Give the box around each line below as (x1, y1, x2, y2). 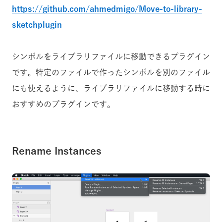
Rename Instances (12, 145, 102, 156)
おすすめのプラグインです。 (12, 100, 115, 108)
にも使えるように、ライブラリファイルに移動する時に (12, 84, 210, 92)
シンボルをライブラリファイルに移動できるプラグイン (12, 52, 210, 60)
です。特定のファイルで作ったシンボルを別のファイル (12, 68, 210, 76)
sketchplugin (12, 20, 62, 29)
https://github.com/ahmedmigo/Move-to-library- (12, 4, 202, 13)
